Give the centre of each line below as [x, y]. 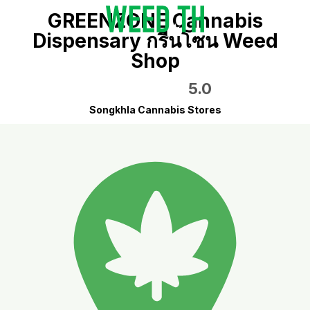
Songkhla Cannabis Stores [155, 110]
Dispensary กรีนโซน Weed [155, 41]
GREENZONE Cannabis [155, 21]
